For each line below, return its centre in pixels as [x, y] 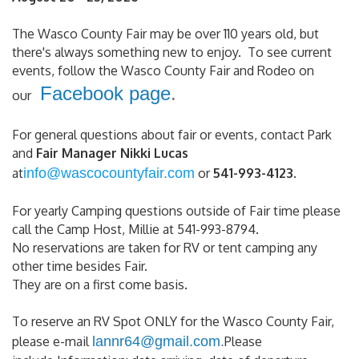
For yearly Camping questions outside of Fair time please [176, 211]
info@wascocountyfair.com [109, 173]
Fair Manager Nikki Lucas [112, 153]
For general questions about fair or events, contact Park [172, 135]
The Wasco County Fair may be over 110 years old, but [165, 34]
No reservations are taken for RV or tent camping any [165, 248]
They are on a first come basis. [100, 285]
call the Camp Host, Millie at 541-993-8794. [135, 230]
